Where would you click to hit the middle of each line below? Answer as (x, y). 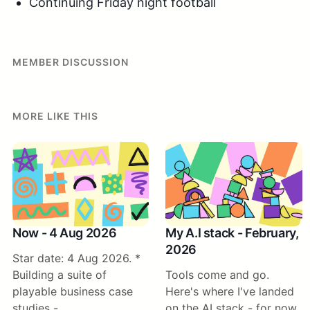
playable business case (73, 292)
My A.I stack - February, (232, 233)
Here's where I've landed (230, 292)
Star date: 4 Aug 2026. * (76, 258)
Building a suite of (60, 275)
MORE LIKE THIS (55, 116)
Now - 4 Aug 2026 (65, 233)
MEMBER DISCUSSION (71, 62)
